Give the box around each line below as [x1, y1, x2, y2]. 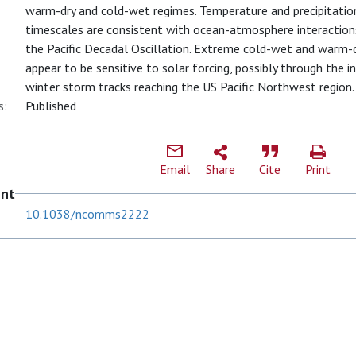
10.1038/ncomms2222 [25, 206, 149, 222]
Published [25, 98, 76, 114]
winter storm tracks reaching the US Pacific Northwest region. [25, 79, 354, 95]
